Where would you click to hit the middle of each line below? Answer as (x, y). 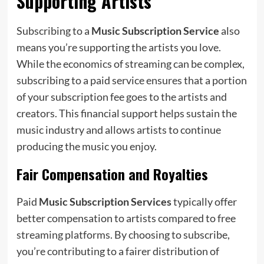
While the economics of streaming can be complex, (130, 63)
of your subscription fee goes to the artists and (121, 96)
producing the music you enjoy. (86, 146)
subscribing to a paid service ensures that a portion (131, 80)
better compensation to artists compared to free (126, 218)
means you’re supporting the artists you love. (118, 47)
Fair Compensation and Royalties (112, 174)
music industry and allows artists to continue (118, 129)
